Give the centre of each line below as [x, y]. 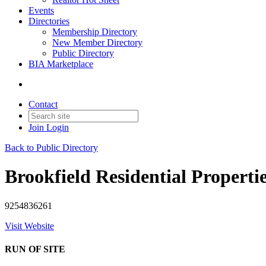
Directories [49, 21]
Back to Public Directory [51, 148]
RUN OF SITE [35, 249]
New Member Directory [97, 42]
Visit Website [29, 226]
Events [41, 10]
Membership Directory [95, 32]
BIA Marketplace [61, 64]
